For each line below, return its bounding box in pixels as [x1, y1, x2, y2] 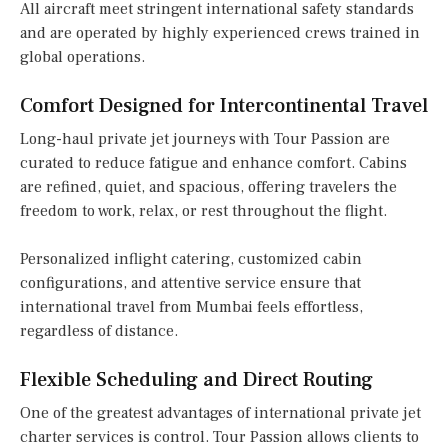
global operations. [20, 47, 145, 68]
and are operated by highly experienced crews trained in [20, 23, 420, 44]
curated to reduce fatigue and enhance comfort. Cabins [20, 153, 407, 174]
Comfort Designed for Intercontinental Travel [20, 93, 428, 120]
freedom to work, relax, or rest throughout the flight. [20, 201, 387, 222]
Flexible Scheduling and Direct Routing [20, 367, 373, 394]
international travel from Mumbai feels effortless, [20, 297, 363, 318]
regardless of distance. [20, 321, 178, 342]
